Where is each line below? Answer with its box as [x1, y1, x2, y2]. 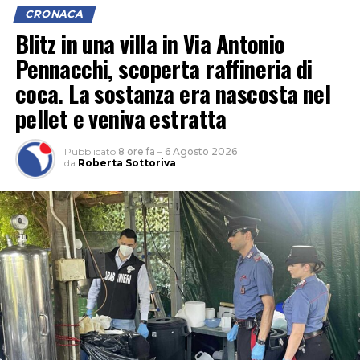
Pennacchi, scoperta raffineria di [14, 51, 313, 86]
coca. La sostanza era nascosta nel [14, 76, 331, 111]
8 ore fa [117, 145, 155, 158]
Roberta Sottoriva [77, 157, 176, 170]
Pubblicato [63, 145, 116, 158]
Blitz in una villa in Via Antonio [14, 27, 285, 61]
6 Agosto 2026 [164, 145, 237, 158]
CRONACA [23, 8, 85, 21]
